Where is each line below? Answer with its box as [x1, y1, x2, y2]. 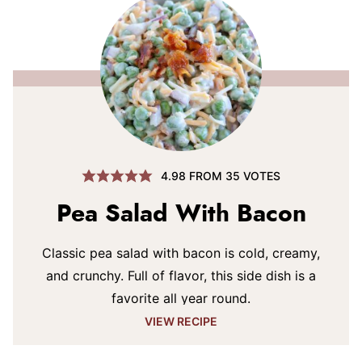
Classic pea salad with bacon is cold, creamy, [42, 245, 320, 261]
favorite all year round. [112, 290, 250, 306]
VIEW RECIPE [145, 314, 217, 328]
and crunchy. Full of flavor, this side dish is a [46, 267, 316, 284]
